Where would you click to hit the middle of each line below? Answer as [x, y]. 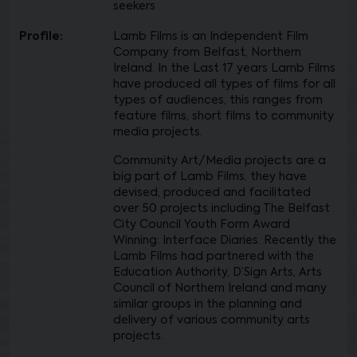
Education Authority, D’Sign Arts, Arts [218, 273]
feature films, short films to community [224, 116]
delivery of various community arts [212, 320]
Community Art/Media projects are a [220, 161]
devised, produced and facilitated [212, 193]
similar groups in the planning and [208, 304]
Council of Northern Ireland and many [220, 288]
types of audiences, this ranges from [218, 100]
